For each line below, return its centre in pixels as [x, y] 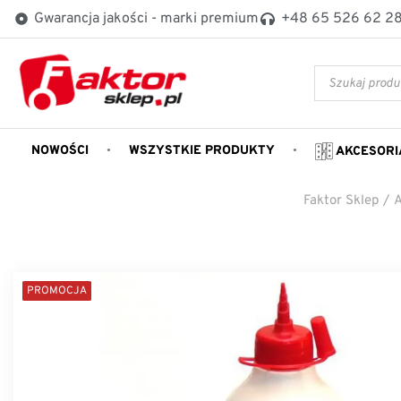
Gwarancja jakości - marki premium [146, 19]
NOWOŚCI [60, 151]
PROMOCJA [57, 290]
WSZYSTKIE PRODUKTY [202, 151]
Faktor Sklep [341, 200]
